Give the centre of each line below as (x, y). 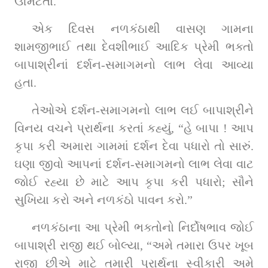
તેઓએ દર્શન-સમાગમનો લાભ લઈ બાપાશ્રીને (143, 110)
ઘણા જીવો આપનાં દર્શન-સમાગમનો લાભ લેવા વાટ (134, 164)
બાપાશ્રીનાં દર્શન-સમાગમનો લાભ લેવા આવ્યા (134, 64)
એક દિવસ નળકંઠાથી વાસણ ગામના (143, 28)
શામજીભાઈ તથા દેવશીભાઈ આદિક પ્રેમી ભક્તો (134, 46)
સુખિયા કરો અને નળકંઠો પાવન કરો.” (103, 200)
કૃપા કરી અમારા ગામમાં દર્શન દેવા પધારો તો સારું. (134, 146)
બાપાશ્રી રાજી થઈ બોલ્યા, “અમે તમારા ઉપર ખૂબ (134, 245)
